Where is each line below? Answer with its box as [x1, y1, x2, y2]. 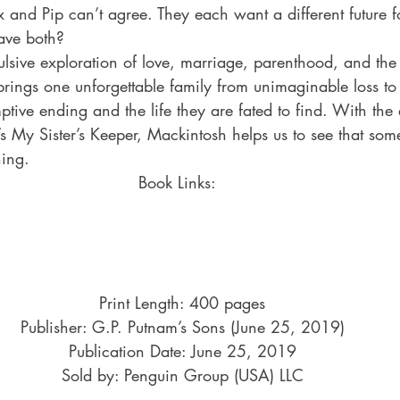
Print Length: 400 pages [99, 292, 265, 313]
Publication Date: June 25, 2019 [68, 340, 296, 362]
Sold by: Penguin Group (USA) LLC [61, 364, 304, 386]
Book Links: [138, 171, 226, 193]
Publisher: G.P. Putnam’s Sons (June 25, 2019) [20, 316, 345, 337]
